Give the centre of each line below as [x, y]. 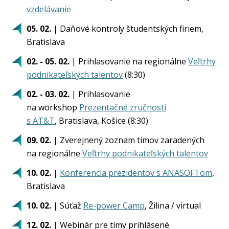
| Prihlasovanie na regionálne [129, 61]
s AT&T [41, 121]
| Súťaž [67, 205]
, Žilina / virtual [173, 205]
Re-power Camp [114, 205]
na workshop [53, 107]
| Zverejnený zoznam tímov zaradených [128, 140]
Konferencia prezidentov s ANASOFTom [136, 173]
